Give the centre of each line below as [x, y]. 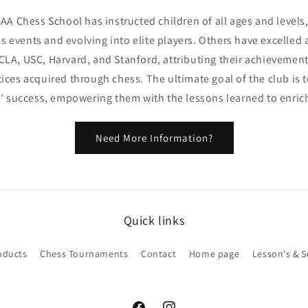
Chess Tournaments [84, 254]
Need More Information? [154, 137]
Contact [159, 254]
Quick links [154, 220]
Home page [214, 254]
